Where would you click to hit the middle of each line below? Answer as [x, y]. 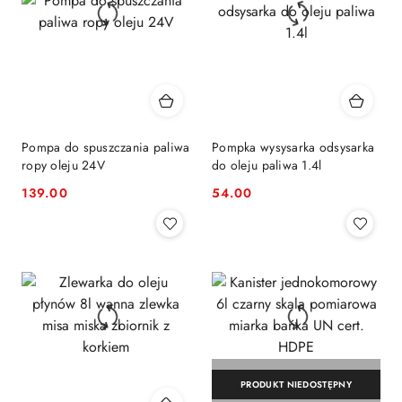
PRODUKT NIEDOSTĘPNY [296, 385]
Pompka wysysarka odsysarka [293, 148]
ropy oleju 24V [63, 166]
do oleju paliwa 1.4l [267, 166]
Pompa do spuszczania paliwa [106, 148]
